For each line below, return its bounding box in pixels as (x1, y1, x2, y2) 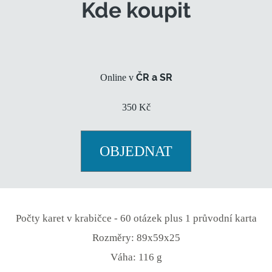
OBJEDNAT (100, 143, 172, 159)
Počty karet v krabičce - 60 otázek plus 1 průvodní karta (15, 212, 257, 224)
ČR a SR (135, 71, 172, 83)
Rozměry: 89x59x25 (92, 231, 180, 243)
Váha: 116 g (110, 251, 162, 263)
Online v (100, 72, 136, 83)
